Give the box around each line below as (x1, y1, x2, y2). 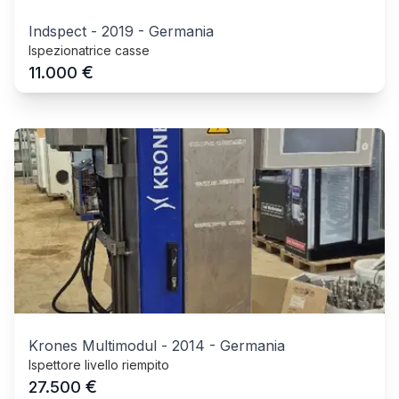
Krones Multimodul (28, 336, 157, 354)
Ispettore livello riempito (28, 356, 169, 372)
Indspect (28, 21, 86, 40)
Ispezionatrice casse (28, 42, 150, 58)
